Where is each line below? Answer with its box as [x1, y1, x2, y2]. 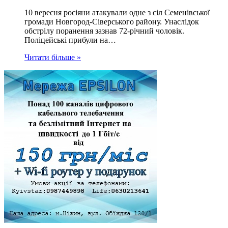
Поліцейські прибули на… [24, 36, 116, 45]
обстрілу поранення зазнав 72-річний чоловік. [24, 26, 184, 36]
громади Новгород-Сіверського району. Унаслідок [24, 17, 199, 26]
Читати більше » [24, 53, 81, 62]
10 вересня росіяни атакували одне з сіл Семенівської [24, 8, 210, 17]
